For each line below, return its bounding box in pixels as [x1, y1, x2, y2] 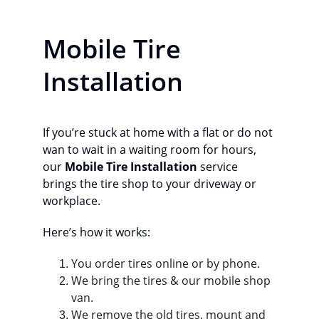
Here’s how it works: [43, 224, 150, 240]
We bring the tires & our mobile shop [71, 273, 273, 288]
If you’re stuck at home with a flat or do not [43, 125, 276, 140]
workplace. [43, 193, 100, 209]
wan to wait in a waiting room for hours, [43, 142, 259, 157]
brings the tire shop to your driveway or [43, 176, 259, 192]
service [197, 159, 241, 174]
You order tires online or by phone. [71, 256, 260, 271]
